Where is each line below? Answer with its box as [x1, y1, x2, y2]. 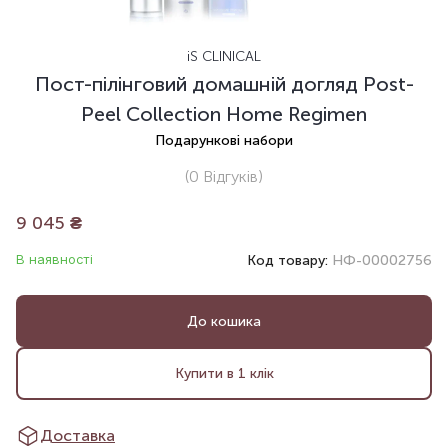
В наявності [16, 251, 93, 268]
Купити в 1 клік [174, 364, 274, 382]
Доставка [40, 425, 115, 445]
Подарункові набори [155, 132, 293, 150]
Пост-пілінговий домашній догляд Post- [34, 72, 414, 97]
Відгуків [199, 167, 258, 187]
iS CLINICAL [187, 48, 261, 66]
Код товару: [247, 252, 332, 270]
